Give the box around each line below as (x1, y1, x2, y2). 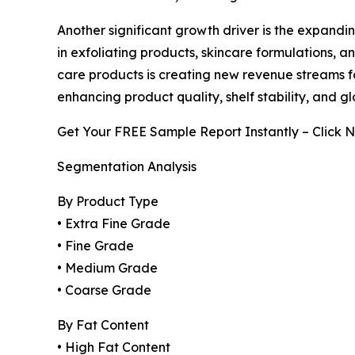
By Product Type (57, 193, 158, 210)
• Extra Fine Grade (57, 216, 170, 232)
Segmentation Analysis (57, 158, 197, 175)
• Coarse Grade (57, 282, 151, 299)
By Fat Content (57, 317, 149, 334)
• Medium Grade (57, 260, 158, 277)
